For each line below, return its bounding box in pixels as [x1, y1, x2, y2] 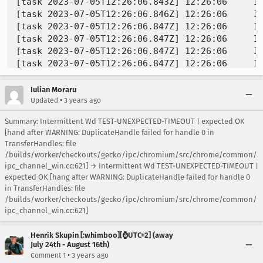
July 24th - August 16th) [31, 240, 109, 249]
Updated [31, 96, 58, 104]
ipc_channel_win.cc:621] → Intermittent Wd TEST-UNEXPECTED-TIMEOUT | [5, 161, 258, 170]
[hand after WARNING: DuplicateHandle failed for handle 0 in [5, 127, 214, 137]
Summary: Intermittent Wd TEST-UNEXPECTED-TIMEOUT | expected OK [5, 116, 245, 126]
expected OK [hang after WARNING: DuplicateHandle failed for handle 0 [5, 172, 250, 181]
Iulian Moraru [31, 85, 76, 94]
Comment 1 [31, 251, 66, 259]
